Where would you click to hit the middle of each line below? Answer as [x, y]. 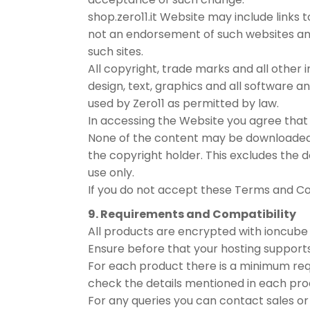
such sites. [116, 52]
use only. [111, 173]
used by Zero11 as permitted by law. [183, 103]
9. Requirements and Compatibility [192, 214]
